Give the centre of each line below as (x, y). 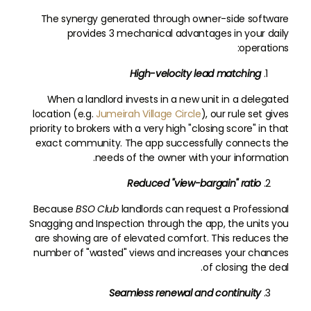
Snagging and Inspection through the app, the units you (159, 224)
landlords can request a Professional (203, 209)
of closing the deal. (246, 267)
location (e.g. (64, 114)
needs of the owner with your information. (192, 158)
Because (54, 209)
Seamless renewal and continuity (185, 293)
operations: (264, 48)
